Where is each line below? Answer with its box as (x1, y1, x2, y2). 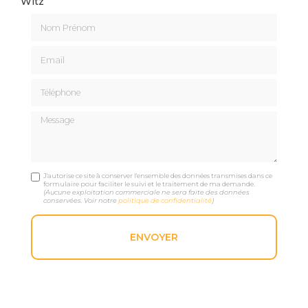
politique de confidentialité (118, 196, 212, 204)
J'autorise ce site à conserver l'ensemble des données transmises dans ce (43, 171, 273, 179)
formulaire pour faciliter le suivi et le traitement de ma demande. (43, 179, 256, 188)
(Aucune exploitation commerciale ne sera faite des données (43, 188, 250, 196)
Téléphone (30, 78, 81, 91)
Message (30, 110, 74, 123)
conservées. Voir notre (43, 196, 119, 204)
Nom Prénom (30, 13, 99, 26)
